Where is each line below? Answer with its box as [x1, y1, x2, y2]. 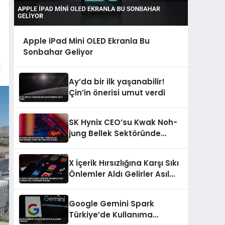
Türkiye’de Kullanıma [69, 209, 153, 220]
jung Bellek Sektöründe [69, 128, 161, 139]
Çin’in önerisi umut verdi [69, 87, 165, 98]
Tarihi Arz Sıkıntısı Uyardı [69, 139, 166, 150]
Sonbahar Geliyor [23, 46, 93, 57]
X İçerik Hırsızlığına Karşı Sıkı [69, 158, 179, 169]
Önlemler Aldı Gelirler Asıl [69, 169, 169, 180]
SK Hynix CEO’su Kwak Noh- [69, 117, 177, 128]
